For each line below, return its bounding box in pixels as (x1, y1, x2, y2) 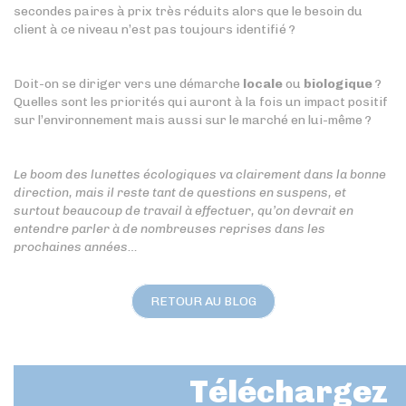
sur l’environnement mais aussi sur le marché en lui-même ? (14, 111, 372, 128)
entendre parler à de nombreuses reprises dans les (14, 220, 325, 237)
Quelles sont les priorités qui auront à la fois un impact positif (14, 93, 388, 110)
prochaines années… (14, 238, 138, 255)
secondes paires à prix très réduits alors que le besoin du (14, 3, 362, 19)
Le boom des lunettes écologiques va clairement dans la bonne (14, 166, 386, 182)
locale (243, 75, 283, 92)
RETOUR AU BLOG (150, 293, 256, 309)
